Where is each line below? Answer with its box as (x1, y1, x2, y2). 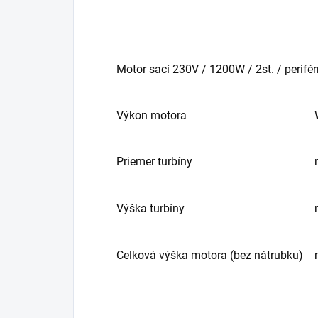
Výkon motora (116, 108, 187, 122)
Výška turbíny (116, 201, 185, 215)
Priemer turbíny (116, 154, 192, 168)
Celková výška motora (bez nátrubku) (116, 248, 303, 262)
